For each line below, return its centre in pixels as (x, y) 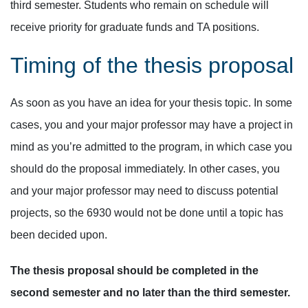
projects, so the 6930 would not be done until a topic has (147, 213)
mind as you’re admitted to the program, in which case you (151, 147)
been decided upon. (59, 235)
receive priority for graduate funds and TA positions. (135, 27)
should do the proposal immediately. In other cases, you (145, 169)
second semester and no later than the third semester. (150, 293)
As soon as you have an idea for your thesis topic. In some (151, 103)
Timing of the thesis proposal (152, 65)
